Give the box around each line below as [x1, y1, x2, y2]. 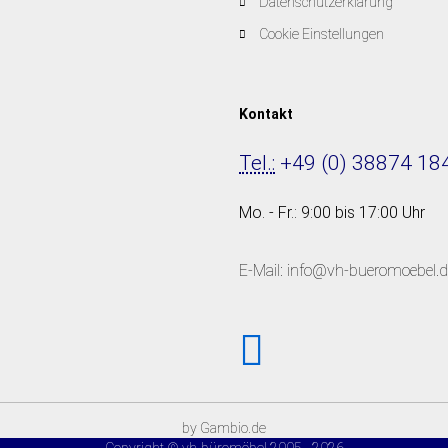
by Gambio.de [182, 420, 266, 436]
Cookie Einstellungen [259, 26, 384, 42]
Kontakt [239, 106, 293, 122]
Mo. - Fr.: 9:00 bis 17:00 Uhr [239, 203, 425, 222]
